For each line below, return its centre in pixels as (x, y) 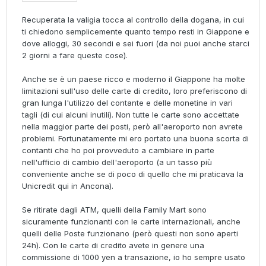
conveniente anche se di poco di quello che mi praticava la (133, 174)
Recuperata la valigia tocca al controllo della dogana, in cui (133, 20)
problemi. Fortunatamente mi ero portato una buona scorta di (135, 139)
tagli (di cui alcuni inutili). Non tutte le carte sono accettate (131, 115)
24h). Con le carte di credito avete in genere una (113, 246)
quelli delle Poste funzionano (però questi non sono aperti (130, 234)
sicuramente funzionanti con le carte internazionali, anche (131, 222)
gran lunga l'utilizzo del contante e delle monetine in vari (127, 103)
